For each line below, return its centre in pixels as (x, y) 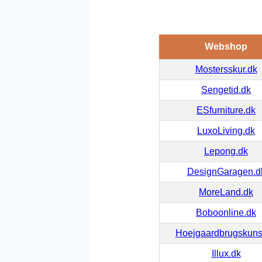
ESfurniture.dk (226, 110)
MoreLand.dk (226, 192)
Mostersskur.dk (226, 69)
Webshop (226, 46)
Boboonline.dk (226, 212)
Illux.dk (226, 253)
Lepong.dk (226, 151)
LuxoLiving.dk (226, 130)
